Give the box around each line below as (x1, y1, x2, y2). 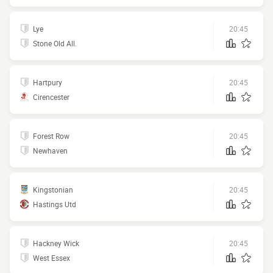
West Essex (33, 253, 70, 263)
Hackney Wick (33, 238, 79, 248)
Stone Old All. (33, 38, 77, 48)
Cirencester (33, 92, 69, 102)
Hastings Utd (33, 199, 76, 209)
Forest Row (33, 131, 69, 141)
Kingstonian (33, 185, 73, 194)
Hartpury (33, 77, 62, 87)
